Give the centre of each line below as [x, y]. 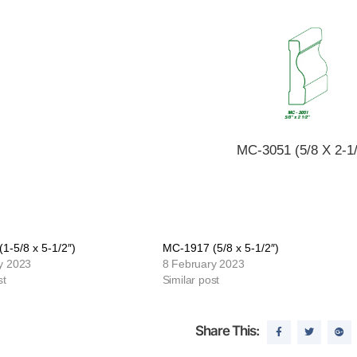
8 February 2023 [203, 264]
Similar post [191, 280]
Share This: [227, 331]
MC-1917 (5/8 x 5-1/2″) [220, 248]
